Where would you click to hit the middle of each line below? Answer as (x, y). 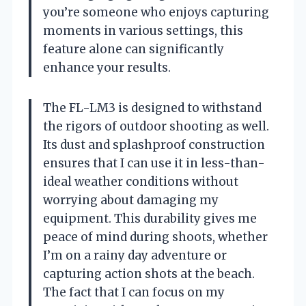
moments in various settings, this (143, 30)
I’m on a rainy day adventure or (135, 255)
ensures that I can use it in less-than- (154, 163)
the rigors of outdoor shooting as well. (156, 126)
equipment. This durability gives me (150, 218)
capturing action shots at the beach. (149, 274)
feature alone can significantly (134, 49)
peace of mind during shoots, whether (155, 237)
